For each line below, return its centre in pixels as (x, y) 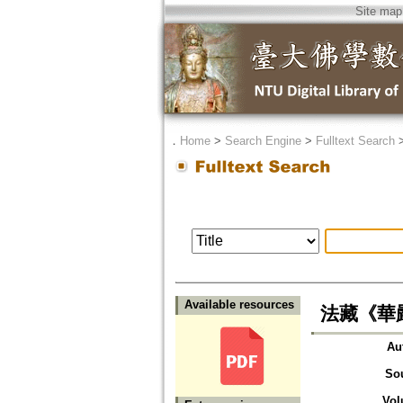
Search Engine (263, 141)
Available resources (239, 305)
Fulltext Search (355, 141)
